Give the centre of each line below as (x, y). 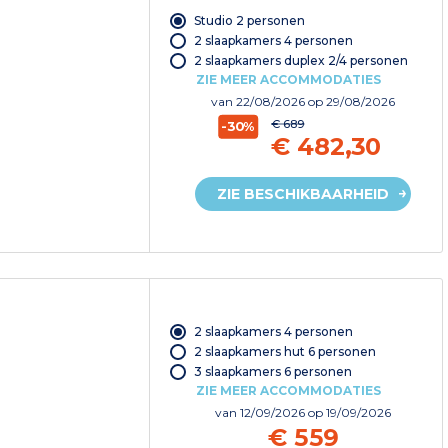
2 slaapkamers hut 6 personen (284, 352)
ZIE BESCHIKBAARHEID (302, 193)
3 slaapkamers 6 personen (272, 372)
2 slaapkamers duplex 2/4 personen (300, 60)
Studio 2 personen (249, 20)
